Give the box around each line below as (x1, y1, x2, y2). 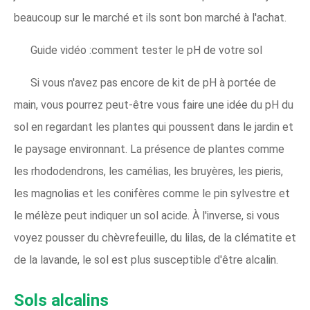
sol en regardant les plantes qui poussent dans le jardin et (14, 120, 293, 134)
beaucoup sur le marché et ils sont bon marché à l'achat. (14, 11, 286, 24)
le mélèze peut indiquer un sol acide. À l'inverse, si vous (14, 209, 280, 222)
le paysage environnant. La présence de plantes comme (14, 143, 284, 156)
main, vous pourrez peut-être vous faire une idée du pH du (14, 98, 293, 111)
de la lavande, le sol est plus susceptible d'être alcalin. (14, 253, 278, 266)
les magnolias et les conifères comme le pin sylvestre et (14, 187, 290, 200)
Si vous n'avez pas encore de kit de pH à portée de (30, 76, 276, 89)
